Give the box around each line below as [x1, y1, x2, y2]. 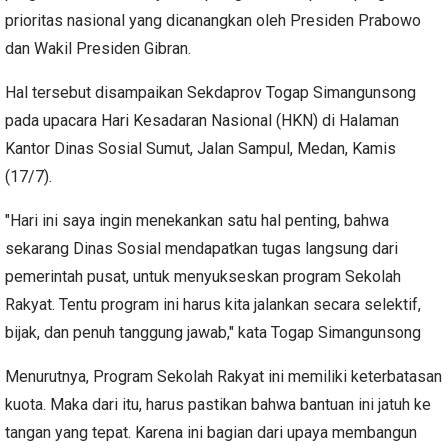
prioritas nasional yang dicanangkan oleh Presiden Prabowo [5, 10, 421, 30]
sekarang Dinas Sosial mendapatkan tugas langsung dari [5, 238, 398, 258]
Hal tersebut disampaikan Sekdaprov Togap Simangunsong [5, 82, 416, 102]
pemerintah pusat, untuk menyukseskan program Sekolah [5, 266, 401, 286]
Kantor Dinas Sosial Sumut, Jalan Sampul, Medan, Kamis [5, 138, 396, 158]
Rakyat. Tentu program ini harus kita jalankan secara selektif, [5, 294, 421, 314]
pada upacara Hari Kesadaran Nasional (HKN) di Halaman [5, 110, 399, 130]
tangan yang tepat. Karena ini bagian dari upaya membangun [5, 422, 417, 442]
